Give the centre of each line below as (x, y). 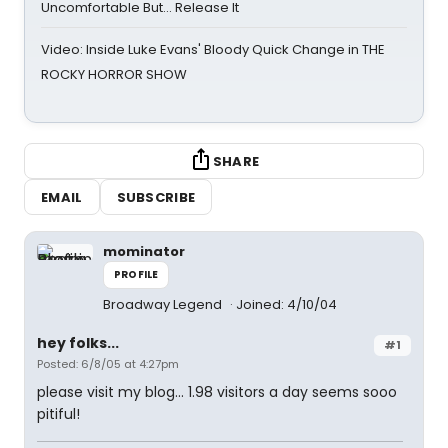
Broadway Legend (164, 304)
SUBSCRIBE (156, 197)
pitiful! (58, 414)
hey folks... (78, 343)
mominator (144, 251)
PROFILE (136, 274)
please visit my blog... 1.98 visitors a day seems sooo (217, 392)
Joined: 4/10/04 (286, 304)
